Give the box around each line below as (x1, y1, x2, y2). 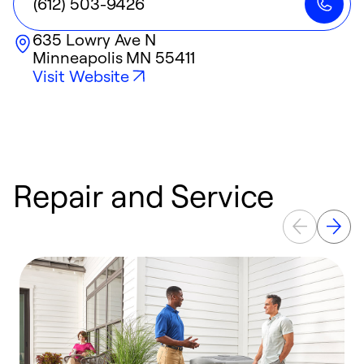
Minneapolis (32, 47, 123, 67)
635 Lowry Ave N (32, 29, 157, 50)
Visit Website (32, 66, 130, 86)
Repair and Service (13, 175, 275, 214)
